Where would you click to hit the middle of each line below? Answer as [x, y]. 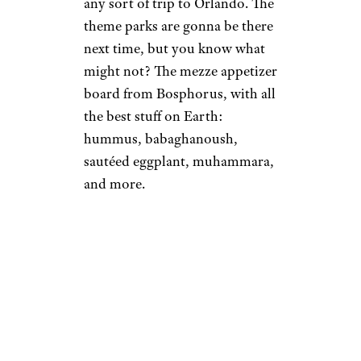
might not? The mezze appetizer [180, 71]
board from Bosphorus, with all [180, 93]
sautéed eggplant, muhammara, [179, 161]
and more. [114, 183]
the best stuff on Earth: [154, 116]
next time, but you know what [174, 48]
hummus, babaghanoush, [161, 138]
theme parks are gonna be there [178, 25]
